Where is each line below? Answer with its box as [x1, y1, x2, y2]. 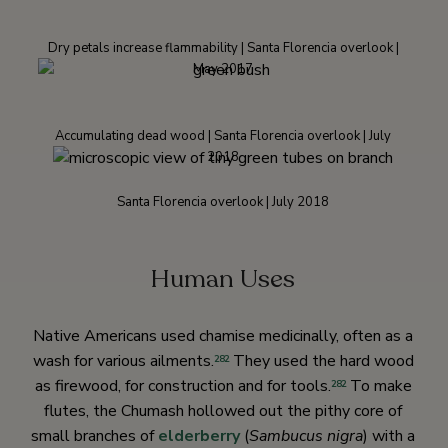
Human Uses [151, 262, 295, 297]
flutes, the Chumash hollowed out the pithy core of [44, 400, 402, 423]
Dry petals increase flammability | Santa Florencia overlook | [47, 39, 399, 58]
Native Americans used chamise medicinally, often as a [33, 325, 413, 348]
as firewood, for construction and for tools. [34, 375, 331, 398]
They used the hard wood [228, 350, 414, 373]
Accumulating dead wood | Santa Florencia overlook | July [55, 126, 391, 145]
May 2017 [193, 60, 253, 79]
